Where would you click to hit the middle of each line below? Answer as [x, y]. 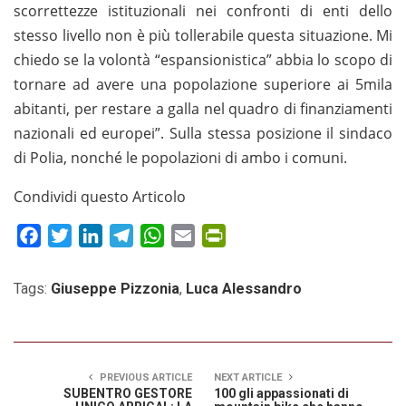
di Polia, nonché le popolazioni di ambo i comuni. [180, 157]
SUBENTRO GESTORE [128, 393]
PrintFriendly [270, 235]
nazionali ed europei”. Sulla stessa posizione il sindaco [203, 133]
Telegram [165, 235]
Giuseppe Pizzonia [115, 288]
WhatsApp [199, 235]
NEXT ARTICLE [249, 377]
